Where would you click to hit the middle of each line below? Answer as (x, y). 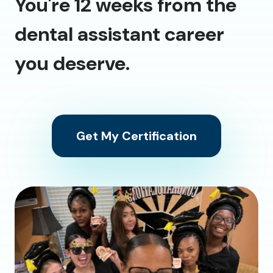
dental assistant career (119, 34)
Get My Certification (136, 136)
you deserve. (72, 64)
